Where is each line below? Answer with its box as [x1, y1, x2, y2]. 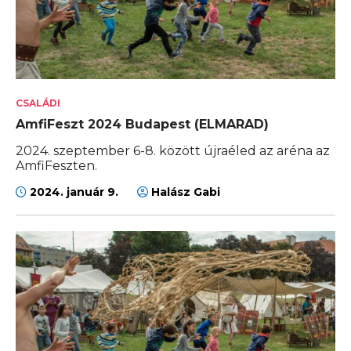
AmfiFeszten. [16, 158, 97, 174]
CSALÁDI [16, 97, 60, 110]
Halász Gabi [148, 185, 220, 200]
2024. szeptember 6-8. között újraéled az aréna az [16, 143, 330, 159]
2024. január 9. [27, 185, 121, 200]
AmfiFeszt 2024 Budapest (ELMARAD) [16, 117, 269, 132]
